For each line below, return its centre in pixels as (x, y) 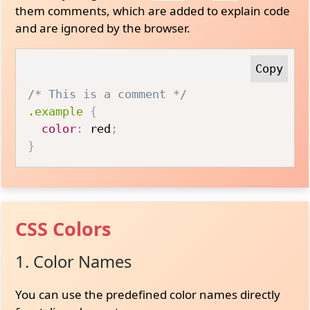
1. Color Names (74, 261)
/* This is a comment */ (108, 94)
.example (56, 111)
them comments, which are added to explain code (153, 11)
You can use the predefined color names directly (148, 294)
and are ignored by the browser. (103, 28)
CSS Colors (64, 228)
